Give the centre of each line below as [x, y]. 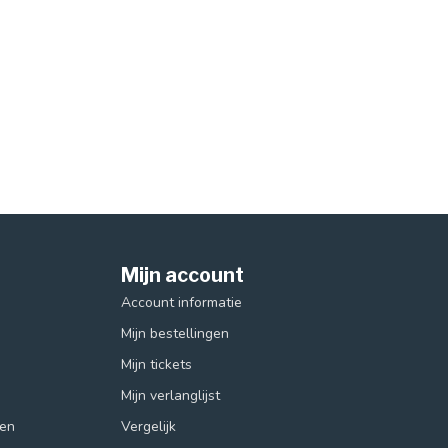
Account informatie [181, 302]
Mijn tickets [156, 364]
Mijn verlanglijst [170, 395]
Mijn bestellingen [175, 333]
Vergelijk [148, 426]
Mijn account [182, 274]
